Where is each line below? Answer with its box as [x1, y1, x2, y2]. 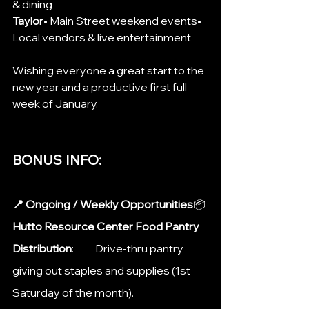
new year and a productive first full [12, 79, 189, 94]
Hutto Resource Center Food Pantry [12, 219, 201, 233]
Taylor [12, 13, 43, 28]
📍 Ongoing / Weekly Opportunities [12, 197, 193, 211]
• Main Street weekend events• [43, 13, 203, 28]
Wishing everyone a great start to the [12, 63, 206, 77]
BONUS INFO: [12, 150, 105, 168]
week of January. [12, 96, 98, 110]
